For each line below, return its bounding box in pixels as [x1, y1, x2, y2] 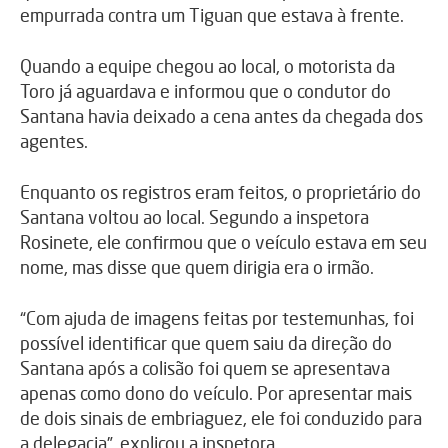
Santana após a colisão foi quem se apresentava [20, 356, 390, 379]
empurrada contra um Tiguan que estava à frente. [20, 3, 404, 26]
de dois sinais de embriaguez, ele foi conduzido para [20, 406, 422, 429]
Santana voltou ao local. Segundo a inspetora [20, 205, 369, 228]
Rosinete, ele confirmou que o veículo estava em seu [20, 230, 427, 253]
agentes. [20, 129, 88, 152]
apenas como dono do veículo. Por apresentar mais [20, 381, 412, 404]
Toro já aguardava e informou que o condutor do [20, 79, 391, 102]
